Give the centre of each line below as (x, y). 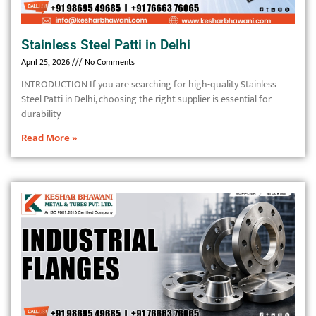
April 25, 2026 (47, 62)
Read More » (49, 138)
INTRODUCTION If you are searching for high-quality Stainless (149, 84)
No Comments (109, 62)
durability (41, 114)
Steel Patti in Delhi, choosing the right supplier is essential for (146, 99)
